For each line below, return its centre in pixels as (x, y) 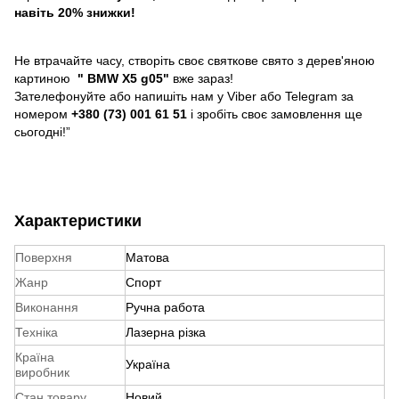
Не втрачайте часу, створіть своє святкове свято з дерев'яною (195, 61)
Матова (147, 258)
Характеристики (78, 221)
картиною (44, 79)
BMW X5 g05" (130, 79)
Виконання (47, 308)
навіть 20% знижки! (75, 13)
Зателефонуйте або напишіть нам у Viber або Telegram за (184, 97)
